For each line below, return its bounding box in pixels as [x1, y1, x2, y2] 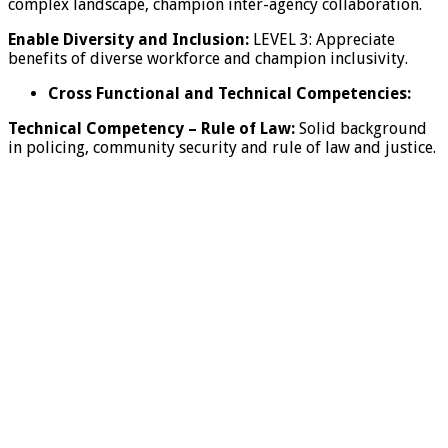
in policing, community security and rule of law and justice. [8, 137, 436, 157]
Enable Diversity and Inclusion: [8, 29, 249, 49]
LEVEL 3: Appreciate [249, 29, 395, 49]
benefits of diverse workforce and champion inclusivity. [8, 48, 408, 68]
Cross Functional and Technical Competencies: [48, 83, 411, 103]
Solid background [295, 118, 427, 138]
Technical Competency [8, 118, 184, 138]
